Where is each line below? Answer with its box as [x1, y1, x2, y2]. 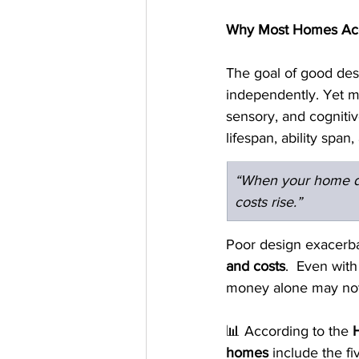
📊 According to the [226, 322, 353, 339]
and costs [226, 257, 285, 274]
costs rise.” [235, 193, 302, 210]
